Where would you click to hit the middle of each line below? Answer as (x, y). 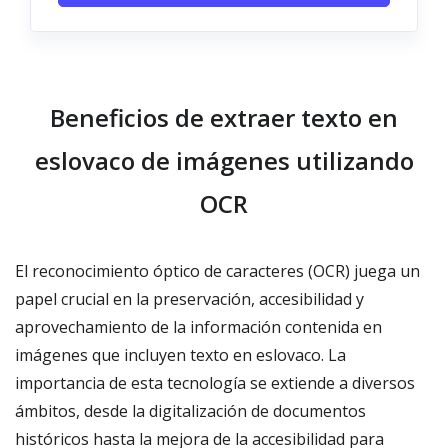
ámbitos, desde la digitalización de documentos (190, 411)
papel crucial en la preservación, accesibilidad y (189, 299)
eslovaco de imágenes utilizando (224, 160)
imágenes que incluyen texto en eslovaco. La (180, 355)
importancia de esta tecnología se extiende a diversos (215, 383)
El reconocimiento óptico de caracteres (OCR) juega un (217, 271)
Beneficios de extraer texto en (224, 117)
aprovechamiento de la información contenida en (198, 327)
